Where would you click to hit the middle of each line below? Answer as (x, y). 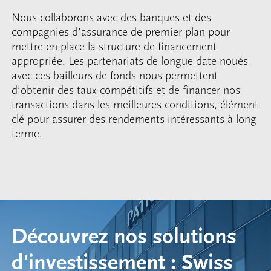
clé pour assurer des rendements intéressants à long (134, 119)
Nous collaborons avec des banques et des (112, 17)
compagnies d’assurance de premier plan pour (121, 32)
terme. (27, 133)
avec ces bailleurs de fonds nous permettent (115, 75)
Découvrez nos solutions (124, 237)
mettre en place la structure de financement (114, 46)
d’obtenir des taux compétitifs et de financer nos (126, 90)
